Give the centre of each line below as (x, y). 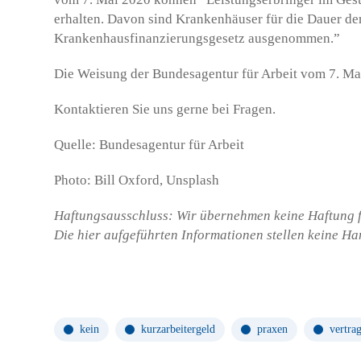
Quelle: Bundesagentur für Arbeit (149, 145)
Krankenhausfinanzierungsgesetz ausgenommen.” (197, 38)
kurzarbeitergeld (178, 329)
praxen (272, 329)
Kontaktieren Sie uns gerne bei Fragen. (165, 109)
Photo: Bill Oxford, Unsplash (137, 180)
